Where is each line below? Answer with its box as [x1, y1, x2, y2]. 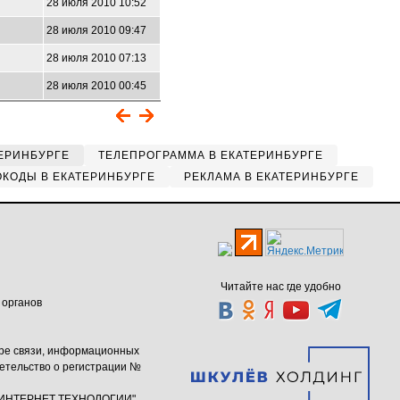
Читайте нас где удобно [220, 280, 341, 293]
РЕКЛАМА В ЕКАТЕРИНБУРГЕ [183, 171, 359, 183]
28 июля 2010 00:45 [46, 79, 146, 92]
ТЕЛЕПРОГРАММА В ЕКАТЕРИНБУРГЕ [98, 149, 323, 162]
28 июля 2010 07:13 [46, 52, 146, 64]
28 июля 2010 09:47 [46, 24, 146, 37]
